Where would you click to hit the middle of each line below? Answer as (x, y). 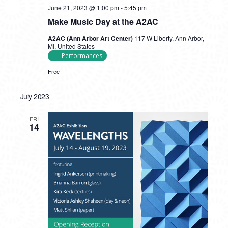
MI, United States (71, 46)
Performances (82, 56)
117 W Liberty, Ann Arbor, (169, 38)
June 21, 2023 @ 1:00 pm (83, 7)
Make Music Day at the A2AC (103, 22)
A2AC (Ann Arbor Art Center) (91, 38)
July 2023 (34, 96)
